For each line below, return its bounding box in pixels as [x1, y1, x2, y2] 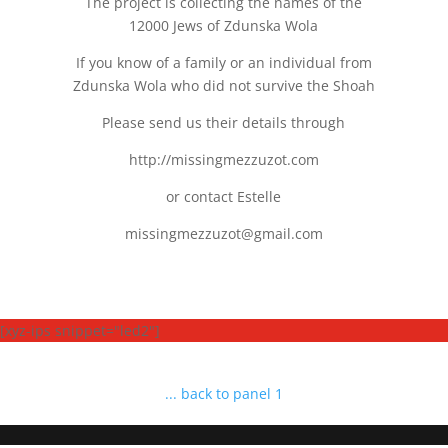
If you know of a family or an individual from [75, 53, 372, 73]
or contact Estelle [166, 187, 282, 207]
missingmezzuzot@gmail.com [124, 224, 323, 244]
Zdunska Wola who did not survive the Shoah [72, 76, 375, 96]
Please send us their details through [102, 113, 346, 133]
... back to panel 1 [164, 384, 283, 404]
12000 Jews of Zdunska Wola [129, 16, 319, 36]
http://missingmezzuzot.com [128, 150, 319, 170]
